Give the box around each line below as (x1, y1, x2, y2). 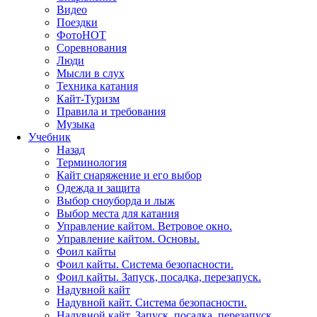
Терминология (57, 156, 127, 169)
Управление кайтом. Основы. (57, 233, 200, 246)
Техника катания (57, 80, 138, 93)
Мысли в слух (57, 67, 125, 80)
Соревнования (57, 42, 127, 54)
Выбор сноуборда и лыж (57, 195, 175, 207)
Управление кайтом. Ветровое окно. (57, 220, 232, 233)
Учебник (28, 131, 71, 144)
